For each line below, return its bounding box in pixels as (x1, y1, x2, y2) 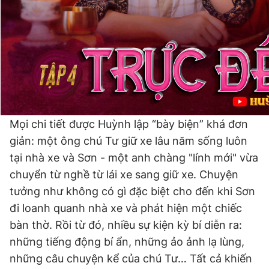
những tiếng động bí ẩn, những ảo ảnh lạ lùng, (10, 235, 244, 248)
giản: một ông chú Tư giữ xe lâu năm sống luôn (10, 134, 247, 147)
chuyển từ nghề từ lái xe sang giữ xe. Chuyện (10, 168, 238, 181)
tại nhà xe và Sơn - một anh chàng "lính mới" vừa (10, 151, 258, 164)
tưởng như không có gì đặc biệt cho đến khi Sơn (10, 185, 255, 198)
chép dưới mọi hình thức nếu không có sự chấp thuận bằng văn (16, 10, 253, 20)
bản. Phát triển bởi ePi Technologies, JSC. (16, 21, 172, 31)
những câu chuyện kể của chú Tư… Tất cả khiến (10, 252, 252, 265)
